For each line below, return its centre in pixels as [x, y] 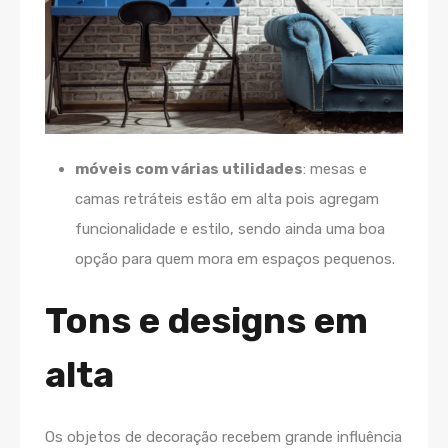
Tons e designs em [206, 321]
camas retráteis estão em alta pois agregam [227, 199]
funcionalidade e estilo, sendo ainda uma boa [230, 229]
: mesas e [335, 169]
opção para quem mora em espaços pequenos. [235, 259]
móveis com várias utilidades [189, 169]
